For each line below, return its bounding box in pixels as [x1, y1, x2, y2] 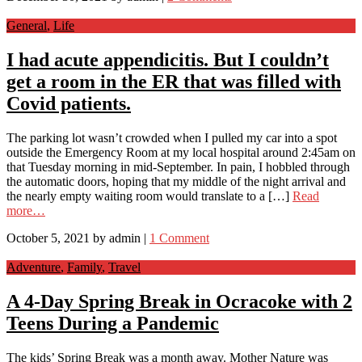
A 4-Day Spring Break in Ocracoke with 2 [6, 291, 352, 313]
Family [67, 260, 102, 275]
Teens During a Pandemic [6, 313, 219, 335]
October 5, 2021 [6, 231, 90, 246]
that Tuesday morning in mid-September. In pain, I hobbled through [6, 160, 350, 175]
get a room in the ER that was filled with [6, 71, 341, 93]
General [6, 19, 47, 33]
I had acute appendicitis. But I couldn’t [6, 49, 329, 71]
